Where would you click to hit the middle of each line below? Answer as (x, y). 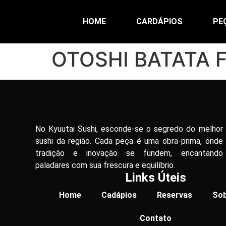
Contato (156, 218)
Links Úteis (156, 178)
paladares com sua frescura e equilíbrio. (105, 165)
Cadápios (119, 195)
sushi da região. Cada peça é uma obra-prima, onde (129, 141)
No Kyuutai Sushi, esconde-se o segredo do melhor (129, 129)
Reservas (174, 195)
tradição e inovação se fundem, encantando (129, 153)
